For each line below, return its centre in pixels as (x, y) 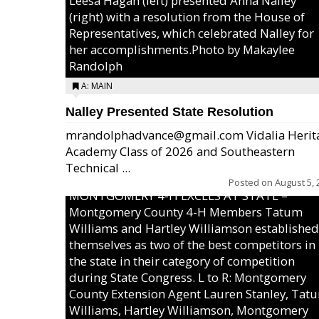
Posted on (252, 182)
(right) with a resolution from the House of (187, 17)
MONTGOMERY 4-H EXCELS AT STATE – (178, 195)
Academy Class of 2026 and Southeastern (180, 151)
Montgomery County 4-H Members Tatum (186, 212)
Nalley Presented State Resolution (169, 112)
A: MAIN (97, 86)
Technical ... (98, 168)
